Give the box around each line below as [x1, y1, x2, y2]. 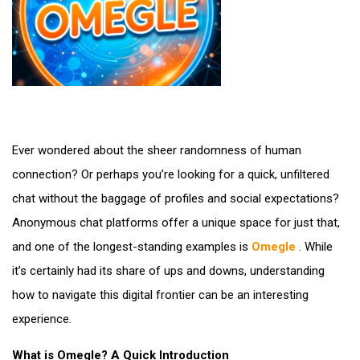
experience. [12, 312, 72, 326]
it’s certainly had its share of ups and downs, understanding [12, 264, 325, 278]
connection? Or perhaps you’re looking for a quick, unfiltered [12, 167, 329, 182]
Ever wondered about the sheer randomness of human [12, 143, 301, 157]
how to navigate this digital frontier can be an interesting [12, 288, 309, 302]
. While [296, 239, 333, 254]
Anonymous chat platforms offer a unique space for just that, [12, 215, 340, 230]
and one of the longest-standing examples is [12, 239, 252, 254]
